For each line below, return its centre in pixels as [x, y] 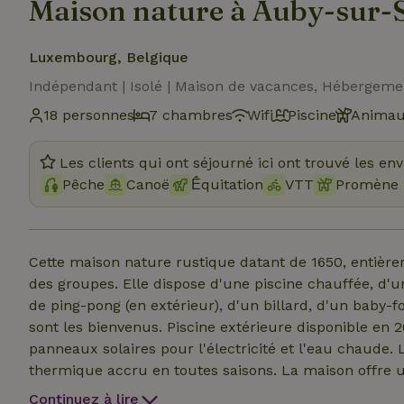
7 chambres [191, 115]
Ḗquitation [227, 184]
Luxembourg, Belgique [109, 57]
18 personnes [89, 115]
